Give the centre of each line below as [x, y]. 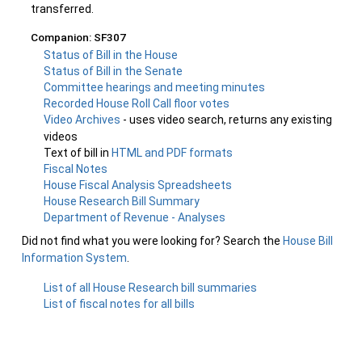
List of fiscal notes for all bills [120, 304]
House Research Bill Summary [122, 201]
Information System [74, 258]
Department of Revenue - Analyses [135, 217]
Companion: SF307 [79, 37]
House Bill [308, 241]
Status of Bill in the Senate [114, 71]
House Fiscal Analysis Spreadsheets [138, 185]
